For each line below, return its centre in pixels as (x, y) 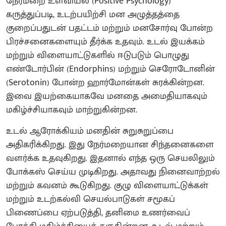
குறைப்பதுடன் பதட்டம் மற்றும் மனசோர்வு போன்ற (109, 28)
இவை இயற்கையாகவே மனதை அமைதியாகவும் (107, 96)
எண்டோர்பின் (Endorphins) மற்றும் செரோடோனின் (110, 69)
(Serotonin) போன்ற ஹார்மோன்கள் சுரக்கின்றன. (105, 82)
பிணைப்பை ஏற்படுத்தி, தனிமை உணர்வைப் (98, 213)
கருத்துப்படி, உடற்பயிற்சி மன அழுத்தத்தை (93, 14)
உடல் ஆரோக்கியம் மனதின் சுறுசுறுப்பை (90, 131)
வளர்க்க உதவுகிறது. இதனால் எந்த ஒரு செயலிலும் (110, 158)
